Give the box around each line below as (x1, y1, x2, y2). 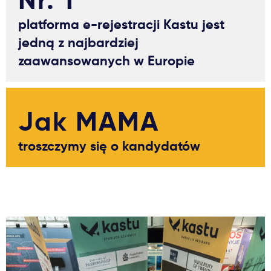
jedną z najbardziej (18, 34, 139, 51)
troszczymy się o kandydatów (18, 137, 200, 154)
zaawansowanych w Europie (18, 52, 195, 69)
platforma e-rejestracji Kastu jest (18, 16, 224, 33)
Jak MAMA (18, 105, 159, 138)
